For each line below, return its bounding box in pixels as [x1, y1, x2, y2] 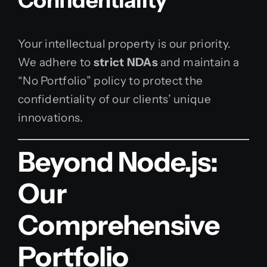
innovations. [18, 111, 83, 125]
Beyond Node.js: [18, 144, 218, 179]
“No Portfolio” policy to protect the [18, 74, 203, 88]
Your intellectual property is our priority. [18, 37, 231, 51]
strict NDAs [93, 55, 158, 70]
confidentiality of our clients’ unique [18, 92, 211, 107]
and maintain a [157, 55, 240, 70]
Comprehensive [18, 207, 220, 242]
